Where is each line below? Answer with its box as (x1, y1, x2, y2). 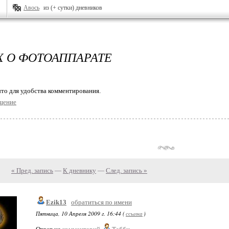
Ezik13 (46, 198, 66, 206)
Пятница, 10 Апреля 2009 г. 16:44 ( (36, 210, 125, 217)
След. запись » (106, 167, 147, 174)
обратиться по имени (71, 198, 132, 206)
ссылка (126, 210, 143, 217)
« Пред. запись (11, 167, 53, 174)
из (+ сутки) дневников (43, 4, 102, 11)
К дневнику (63, 167, 96, 174)
